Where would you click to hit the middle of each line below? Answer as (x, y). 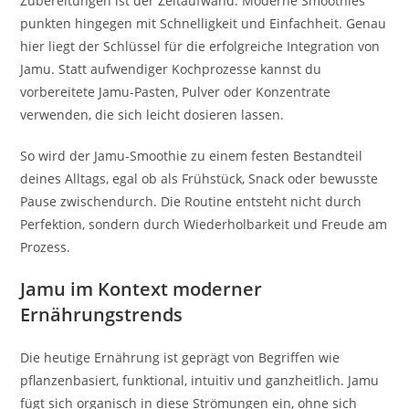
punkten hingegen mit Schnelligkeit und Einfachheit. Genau (204, 23)
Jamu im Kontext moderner (142, 288)
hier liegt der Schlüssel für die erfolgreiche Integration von (200, 46)
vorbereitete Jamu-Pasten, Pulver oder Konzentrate (176, 91)
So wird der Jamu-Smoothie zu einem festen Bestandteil (192, 155)
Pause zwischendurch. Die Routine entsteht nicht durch (191, 201)
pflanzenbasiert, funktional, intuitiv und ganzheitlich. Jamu (200, 380)
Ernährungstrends (102, 314)
